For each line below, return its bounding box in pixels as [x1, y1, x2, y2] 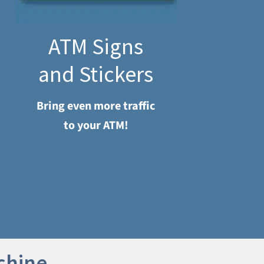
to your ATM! [63, 117, 128, 134]
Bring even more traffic [37, 98, 156, 115]
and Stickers [38, 60, 154, 88]
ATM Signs [48, 32, 144, 61]
